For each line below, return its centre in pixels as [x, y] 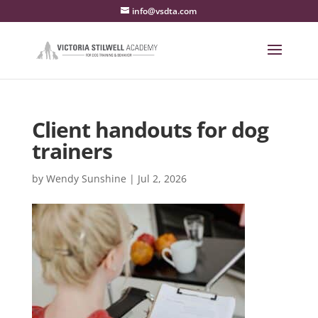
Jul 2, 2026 [162, 179]
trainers [72, 151]
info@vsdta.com [165, 11]
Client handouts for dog [150, 130]
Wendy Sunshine [86, 179]
